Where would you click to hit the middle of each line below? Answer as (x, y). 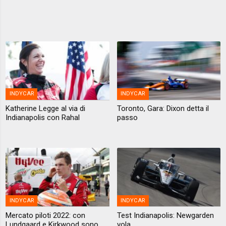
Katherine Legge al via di (46, 109)
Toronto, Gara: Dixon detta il (163, 109)
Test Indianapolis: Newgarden (165, 215)
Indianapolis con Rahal (43, 118)
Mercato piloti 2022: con (46, 215)
